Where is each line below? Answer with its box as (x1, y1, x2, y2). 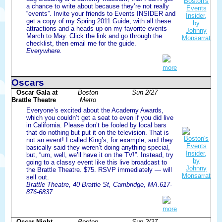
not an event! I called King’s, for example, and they (26, 136, 173, 144)
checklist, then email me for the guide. (26, 39, 136, 47)
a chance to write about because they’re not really (26, 2, 169, 10)
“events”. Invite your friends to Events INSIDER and (26, 9, 175, 17)
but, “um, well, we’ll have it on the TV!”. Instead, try (26, 151, 173, 159)
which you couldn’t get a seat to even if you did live (26, 113, 173, 121)
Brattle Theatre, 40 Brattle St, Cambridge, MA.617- (26, 180, 172, 188)
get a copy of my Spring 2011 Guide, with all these (26, 17, 171, 25)
